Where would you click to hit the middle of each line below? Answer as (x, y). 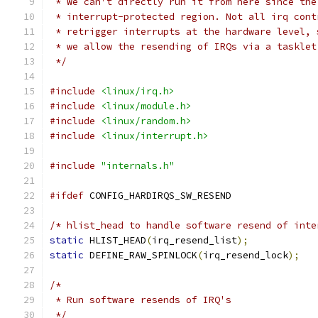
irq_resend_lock (246, 255)
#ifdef (67, 196)
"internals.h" (138, 166)
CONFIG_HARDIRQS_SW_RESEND (158, 196)
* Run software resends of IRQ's (141, 300)
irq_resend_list (194, 240)
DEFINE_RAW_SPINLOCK (141, 255)
